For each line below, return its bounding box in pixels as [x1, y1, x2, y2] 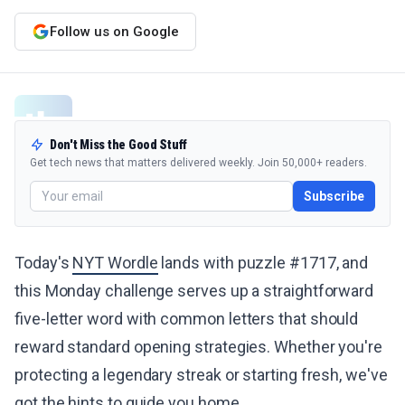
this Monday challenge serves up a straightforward [14, 281, 374, 300]
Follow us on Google [50, 23, 179, 40]
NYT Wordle [72, 253, 158, 272]
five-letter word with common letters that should [14, 309, 359, 328]
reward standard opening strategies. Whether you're [14, 337, 383, 356]
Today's [14, 253, 73, 272]
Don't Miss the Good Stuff [50, 137, 187, 152]
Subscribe [304, 189, 364, 203]
